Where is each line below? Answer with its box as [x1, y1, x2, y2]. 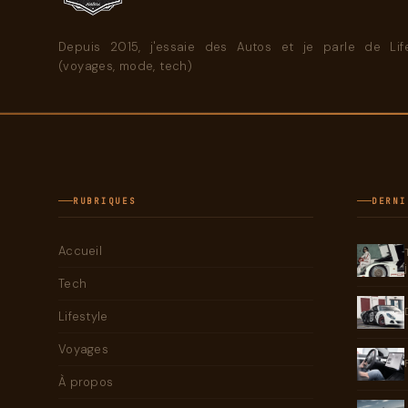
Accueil [58, 242, 102, 259]
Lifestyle [58, 308, 108, 324]
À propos [58, 373, 114, 390]
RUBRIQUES [73, 195, 137, 207]
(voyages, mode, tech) [58, 57, 193, 74]
